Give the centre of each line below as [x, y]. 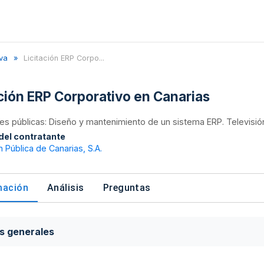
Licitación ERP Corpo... [64, 58]
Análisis [66, 187]
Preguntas [127, 187]
